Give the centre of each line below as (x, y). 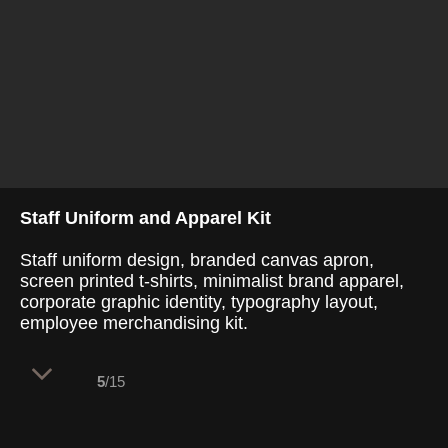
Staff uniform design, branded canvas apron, (197, 260)
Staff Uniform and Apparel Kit (145, 218)
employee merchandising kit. (134, 323)
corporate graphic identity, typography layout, (199, 302)
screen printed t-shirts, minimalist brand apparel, (212, 281)
